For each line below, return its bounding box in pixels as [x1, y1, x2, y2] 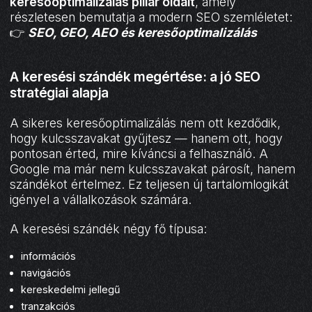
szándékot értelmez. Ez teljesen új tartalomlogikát [10, 177, 290, 192]
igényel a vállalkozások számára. [10, 192, 192, 208]
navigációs [21, 267, 72, 279]
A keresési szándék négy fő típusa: [10, 221, 208, 237]
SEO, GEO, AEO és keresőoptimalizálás [28, 24, 258, 40]
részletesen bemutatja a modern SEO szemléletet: [10, 9, 293, 24]
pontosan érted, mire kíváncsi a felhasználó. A [10, 146, 269, 162]
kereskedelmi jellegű [21, 283, 121, 295]
